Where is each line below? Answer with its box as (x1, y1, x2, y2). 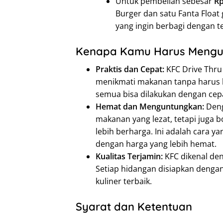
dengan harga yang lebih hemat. (96, 138, 217, 150)
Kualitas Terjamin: (96, 151, 163, 162)
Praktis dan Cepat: (96, 64, 164, 75)
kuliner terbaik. (96, 176, 152, 187)
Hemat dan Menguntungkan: (96, 101, 204, 112)
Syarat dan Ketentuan (76, 200, 192, 214)
